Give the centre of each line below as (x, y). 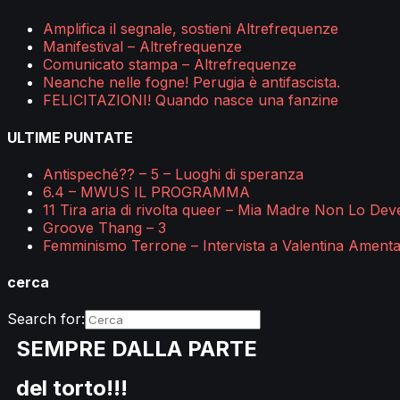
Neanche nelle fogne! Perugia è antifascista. (192, 83)
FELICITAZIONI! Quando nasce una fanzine (191, 100)
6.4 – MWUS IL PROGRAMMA (146, 192)
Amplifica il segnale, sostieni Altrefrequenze (191, 29)
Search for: (46, 319)
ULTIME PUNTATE (70, 137)
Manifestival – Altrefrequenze (142, 47)
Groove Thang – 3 (104, 227)
